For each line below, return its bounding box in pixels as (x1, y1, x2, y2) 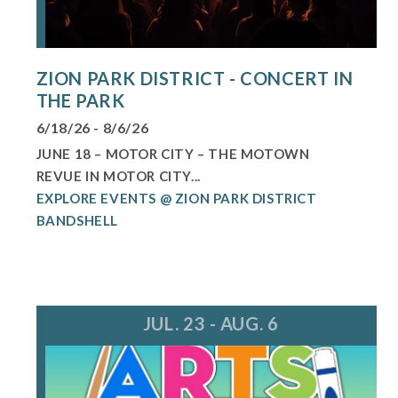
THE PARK (36, 90, 125, 112)
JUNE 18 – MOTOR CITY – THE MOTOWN (36, 146, 310, 163)
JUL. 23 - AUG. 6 (142, 313, 279, 335)
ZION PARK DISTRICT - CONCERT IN (36, 68, 354, 90)
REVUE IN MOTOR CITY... (36, 168, 201, 185)
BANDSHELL (36, 212, 118, 229)
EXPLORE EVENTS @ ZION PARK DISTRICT (36, 190, 317, 207)
